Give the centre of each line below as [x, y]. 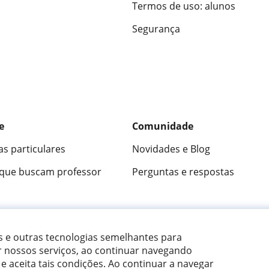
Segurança [156, 29]
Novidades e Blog [171, 149]
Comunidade [163, 126]
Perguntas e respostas [183, 172]
